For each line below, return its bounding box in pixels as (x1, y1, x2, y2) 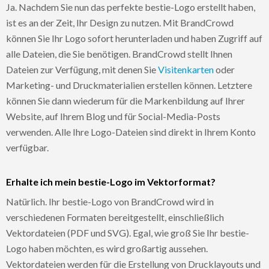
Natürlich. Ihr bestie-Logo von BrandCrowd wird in (6, 195, 214, 207)
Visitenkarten (158, 63, 214, 75)
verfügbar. (6, 141, 49, 153)
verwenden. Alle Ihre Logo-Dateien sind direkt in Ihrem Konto (6, 125, 256, 138)
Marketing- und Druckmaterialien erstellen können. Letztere (6, 79, 252, 91)
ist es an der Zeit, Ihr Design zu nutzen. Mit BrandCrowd (6, 16, 234, 28)
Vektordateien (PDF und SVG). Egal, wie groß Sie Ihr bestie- (6, 226, 249, 238)
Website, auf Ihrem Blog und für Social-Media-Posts (6, 110, 220, 122)
